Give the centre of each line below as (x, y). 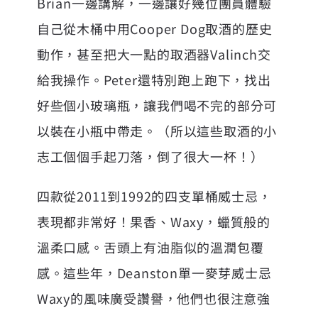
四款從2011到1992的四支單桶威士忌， (154, 196)
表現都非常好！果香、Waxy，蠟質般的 (154, 221)
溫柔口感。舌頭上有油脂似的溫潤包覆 (150, 247)
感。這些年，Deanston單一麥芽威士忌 (154, 272)
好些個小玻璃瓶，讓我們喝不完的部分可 (157, 105)
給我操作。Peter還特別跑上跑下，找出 (154, 79)
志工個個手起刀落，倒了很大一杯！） (150, 156)
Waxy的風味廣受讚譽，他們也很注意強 (154, 298)
